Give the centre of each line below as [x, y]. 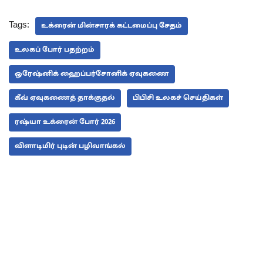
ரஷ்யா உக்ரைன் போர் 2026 [65, 122]
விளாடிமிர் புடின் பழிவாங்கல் [70, 146]
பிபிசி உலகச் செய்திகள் [178, 98]
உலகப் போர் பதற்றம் [55, 50]
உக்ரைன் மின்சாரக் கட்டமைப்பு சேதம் [112, 26]
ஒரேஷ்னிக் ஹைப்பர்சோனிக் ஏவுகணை [92, 74]
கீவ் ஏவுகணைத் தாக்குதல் [65, 98]
